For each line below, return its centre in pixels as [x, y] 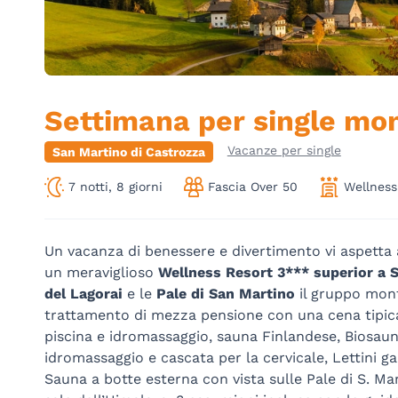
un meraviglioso [101, 272]
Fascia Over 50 [253, 186]
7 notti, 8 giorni [115, 186]
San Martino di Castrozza [128, 152]
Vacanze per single [284, 151]
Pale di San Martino [227, 293]
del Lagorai [83, 293]
